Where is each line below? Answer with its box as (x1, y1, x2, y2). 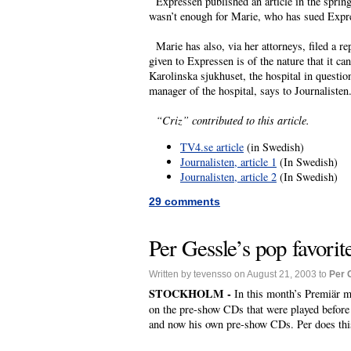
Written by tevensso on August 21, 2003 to (149, 269, 329, 280)
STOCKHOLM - (149, 285, 234, 302)
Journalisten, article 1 (180, 154, 277, 169)
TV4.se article (180, 139, 244, 154)
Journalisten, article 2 (180, 168, 277, 184)
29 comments (149, 195, 220, 208)
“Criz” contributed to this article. (156, 113, 309, 128)
